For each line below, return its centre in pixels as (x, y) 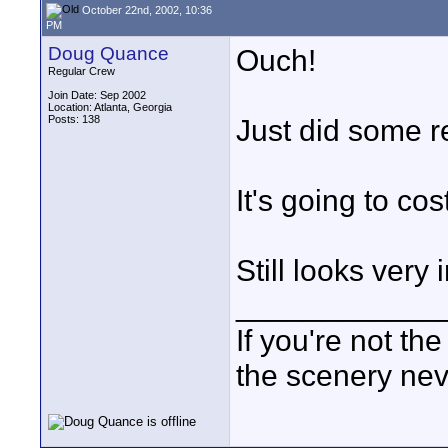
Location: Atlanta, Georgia (110, 107)
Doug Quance (108, 53)
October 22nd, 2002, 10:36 (145, 9)
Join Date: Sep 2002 (97, 95)
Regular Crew (81, 71)
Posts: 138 (74, 119)
